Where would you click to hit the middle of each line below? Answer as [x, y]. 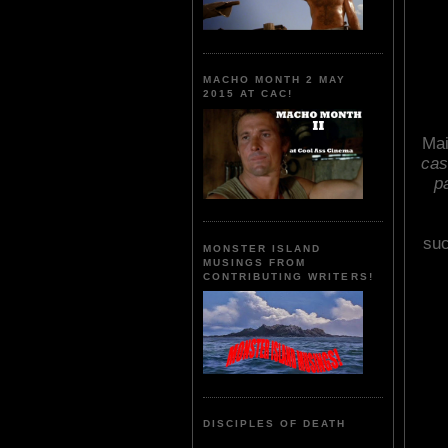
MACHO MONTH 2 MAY [275, 80]
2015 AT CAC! [248, 94]
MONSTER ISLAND [262, 248]
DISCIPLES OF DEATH [275, 424]
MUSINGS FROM [255, 262]
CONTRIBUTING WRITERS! [288, 276]
